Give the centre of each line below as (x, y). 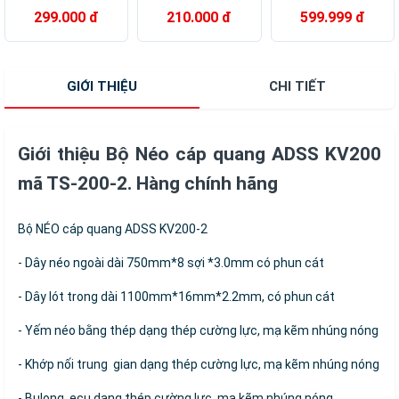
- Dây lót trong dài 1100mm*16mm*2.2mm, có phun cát (176, 297)
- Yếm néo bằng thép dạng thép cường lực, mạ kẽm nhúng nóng (198, 331)
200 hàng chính (191, 24)
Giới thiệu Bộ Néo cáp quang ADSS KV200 (199, 155)
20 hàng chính (55, 24)
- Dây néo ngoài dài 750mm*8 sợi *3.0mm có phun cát (171, 263)
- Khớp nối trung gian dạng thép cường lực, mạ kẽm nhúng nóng (199, 365)
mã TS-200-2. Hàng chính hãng (148, 184)
